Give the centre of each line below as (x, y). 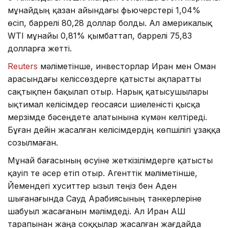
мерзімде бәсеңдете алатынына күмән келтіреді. (107, 117)
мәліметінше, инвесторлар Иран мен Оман (127, 66)
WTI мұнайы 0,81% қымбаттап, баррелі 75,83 (100, 35)
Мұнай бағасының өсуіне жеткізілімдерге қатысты (110, 160)
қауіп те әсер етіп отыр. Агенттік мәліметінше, (103, 173)
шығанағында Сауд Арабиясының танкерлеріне (105, 198)
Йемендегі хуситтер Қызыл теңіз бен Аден (92, 186)
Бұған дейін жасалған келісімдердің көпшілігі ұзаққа (114, 130)
